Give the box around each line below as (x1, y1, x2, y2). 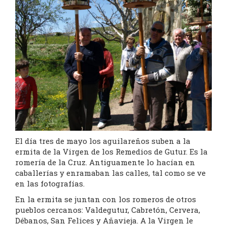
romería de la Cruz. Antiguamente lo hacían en (15, 157, 195, 168)
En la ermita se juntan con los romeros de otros (15, 194, 196, 205)
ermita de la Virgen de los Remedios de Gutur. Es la (15, 146, 208, 157)
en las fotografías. (15, 178, 85, 189)
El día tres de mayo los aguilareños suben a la (15, 136, 191, 146)
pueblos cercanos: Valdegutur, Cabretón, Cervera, (15, 205, 200, 215)
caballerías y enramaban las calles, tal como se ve (15, 168, 206, 178)
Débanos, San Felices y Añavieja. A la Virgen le (15, 215, 193, 226)
